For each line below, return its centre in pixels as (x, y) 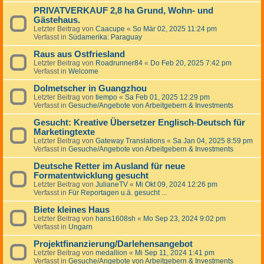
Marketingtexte (64, 132)
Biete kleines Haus (72, 210)
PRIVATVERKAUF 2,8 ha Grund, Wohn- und (123, 11)
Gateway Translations (130, 141)
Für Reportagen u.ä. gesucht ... (118, 193)
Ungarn (80, 227)
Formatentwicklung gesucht (91, 176)
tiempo (106, 98)
